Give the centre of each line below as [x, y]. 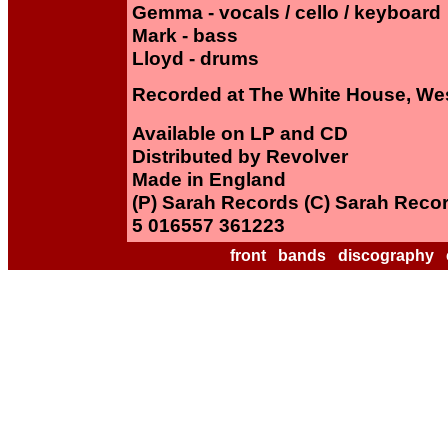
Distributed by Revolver [240, 156]
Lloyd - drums [195, 58]
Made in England [209, 179]
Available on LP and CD [240, 133]
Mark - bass [185, 35]
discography [385, 255]
